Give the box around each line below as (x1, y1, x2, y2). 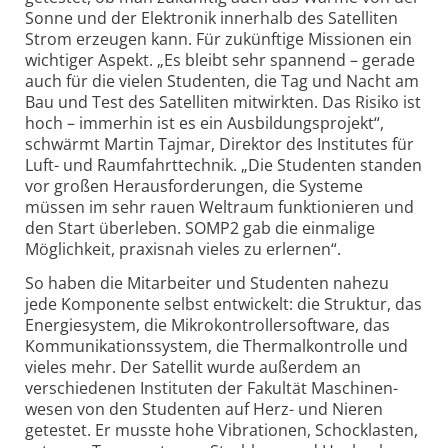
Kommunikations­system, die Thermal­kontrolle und (25, 334, 408, 357)
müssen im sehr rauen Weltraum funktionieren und (25, 196, 414, 219)
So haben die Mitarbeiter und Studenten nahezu (25, 271, 389, 294)
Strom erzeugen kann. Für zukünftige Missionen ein (25, 28, 412, 51)
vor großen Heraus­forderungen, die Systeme (25, 175, 363, 198)
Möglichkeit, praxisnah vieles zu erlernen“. (25, 238, 341, 261)
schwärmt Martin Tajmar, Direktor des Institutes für (25, 133, 414, 156)
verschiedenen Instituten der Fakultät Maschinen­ (25, 376, 398, 399)
